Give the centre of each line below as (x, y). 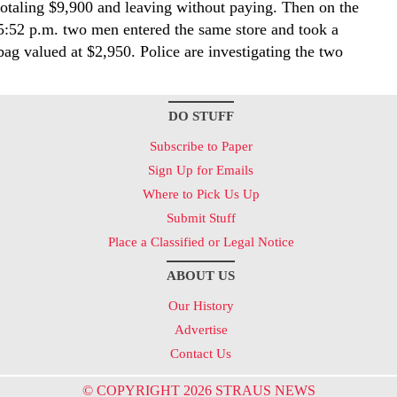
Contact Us (201, 354)
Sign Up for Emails (201, 170)
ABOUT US (201, 276)
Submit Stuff (201, 218)
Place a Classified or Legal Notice (201, 242)
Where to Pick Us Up (201, 194)
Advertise (201, 330)
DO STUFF (201, 116)
